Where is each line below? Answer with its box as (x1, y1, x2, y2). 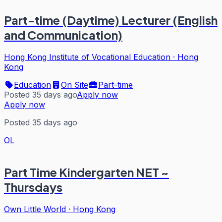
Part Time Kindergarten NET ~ (4, 165, 169, 180)
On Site (61, 79, 88, 90)
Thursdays (4, 179, 62, 195)
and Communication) (4, 27, 122, 42)
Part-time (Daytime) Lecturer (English (4, 12, 218, 27)
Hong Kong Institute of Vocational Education (4, 52, 170, 62)
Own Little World (4, 204, 66, 215)
